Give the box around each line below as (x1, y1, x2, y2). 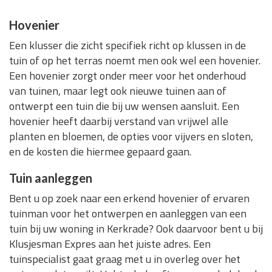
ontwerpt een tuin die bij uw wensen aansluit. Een (9, 98, 239, 115)
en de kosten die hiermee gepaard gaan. (9, 143, 191, 160)
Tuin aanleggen (9, 171, 92, 186)
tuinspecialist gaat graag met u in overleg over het (9, 251, 240, 268)
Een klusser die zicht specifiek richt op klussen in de (9, 37, 246, 54)
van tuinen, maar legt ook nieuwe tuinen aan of (9, 83, 226, 100)
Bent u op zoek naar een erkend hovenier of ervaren (9, 190, 250, 207)
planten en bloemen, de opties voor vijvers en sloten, (9, 128, 253, 145)
